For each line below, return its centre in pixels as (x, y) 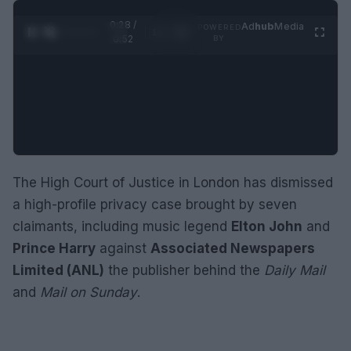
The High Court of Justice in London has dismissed (173, 183)
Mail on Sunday (89, 292)
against (123, 248)
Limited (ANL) (58, 270)
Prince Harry (54, 248)
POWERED (219, 27)
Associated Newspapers (233, 248)
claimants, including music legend (122, 226)
